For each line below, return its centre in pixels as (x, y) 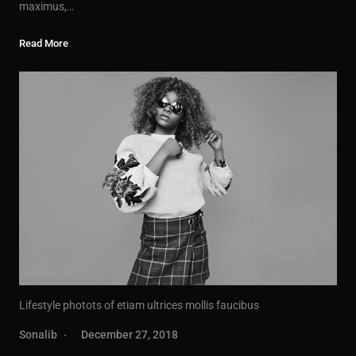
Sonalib (38, 334)
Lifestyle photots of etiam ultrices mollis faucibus (139, 305)
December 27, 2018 (130, 334)
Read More (44, 44)
